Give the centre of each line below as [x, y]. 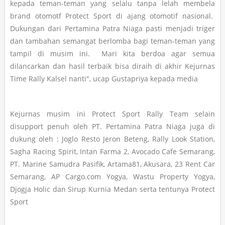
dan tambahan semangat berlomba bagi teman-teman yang [113, 41]
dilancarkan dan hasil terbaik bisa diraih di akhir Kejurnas [113, 66]
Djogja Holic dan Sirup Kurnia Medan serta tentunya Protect [113, 189]
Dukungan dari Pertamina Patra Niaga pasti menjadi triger [113, 29]
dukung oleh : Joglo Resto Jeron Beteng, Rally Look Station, [113, 139]
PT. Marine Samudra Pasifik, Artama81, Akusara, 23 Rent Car [113, 164]
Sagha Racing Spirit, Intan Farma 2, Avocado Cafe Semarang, [113, 152]
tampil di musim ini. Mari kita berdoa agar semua [113, 54]
